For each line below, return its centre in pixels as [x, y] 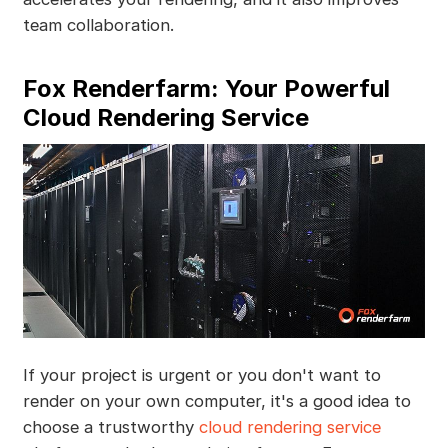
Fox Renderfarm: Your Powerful [206, 89]
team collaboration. [98, 25]
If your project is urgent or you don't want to [201, 374]
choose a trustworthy [110, 426]
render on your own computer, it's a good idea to [216, 400]
